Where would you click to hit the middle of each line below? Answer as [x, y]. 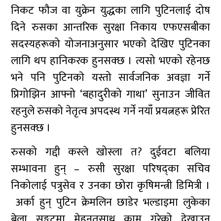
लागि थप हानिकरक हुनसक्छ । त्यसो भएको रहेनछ [110, 61]
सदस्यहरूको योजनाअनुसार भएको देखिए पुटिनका [110, 44]
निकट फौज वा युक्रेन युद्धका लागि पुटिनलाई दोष [110, 11]
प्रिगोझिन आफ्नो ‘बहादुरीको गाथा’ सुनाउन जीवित [110, 94]
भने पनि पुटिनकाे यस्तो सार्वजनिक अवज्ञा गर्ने [110, 78]
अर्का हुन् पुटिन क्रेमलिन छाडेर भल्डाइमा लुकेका [110, 203]
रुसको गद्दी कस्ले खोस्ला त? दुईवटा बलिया [110, 152]
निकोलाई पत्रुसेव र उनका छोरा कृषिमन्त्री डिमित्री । [110, 186]
